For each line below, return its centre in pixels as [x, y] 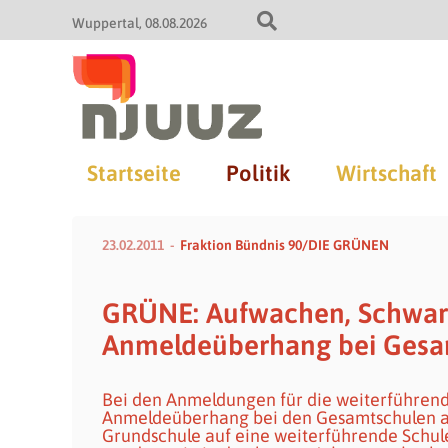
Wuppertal [105, 23]
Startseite [133, 173]
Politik [257, 173]
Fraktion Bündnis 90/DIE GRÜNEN [284, 245]
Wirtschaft [386, 173]
